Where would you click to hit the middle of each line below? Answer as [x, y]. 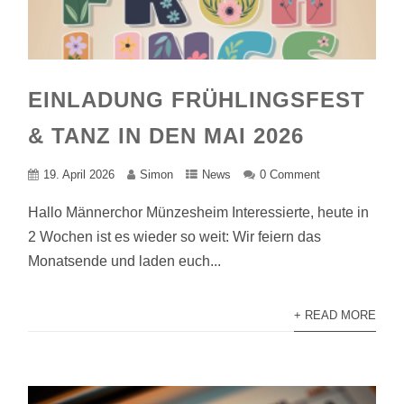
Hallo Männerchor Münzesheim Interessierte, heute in [199, 212]
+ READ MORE [335, 315]
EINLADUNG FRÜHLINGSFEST [197, 100]
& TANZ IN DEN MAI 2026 [166, 136]
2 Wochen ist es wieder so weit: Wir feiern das [175, 237]
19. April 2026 [79, 174]
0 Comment [290, 174]
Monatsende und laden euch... [125, 261]
